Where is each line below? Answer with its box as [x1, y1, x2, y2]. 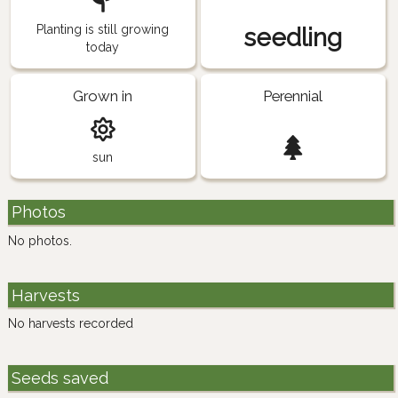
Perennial [263, 87, 323, 106]
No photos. [8, 234, 72, 249]
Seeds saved [11, 368, 108, 387]
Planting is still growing [36, 22, 170, 37]
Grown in [73, 87, 133, 106]
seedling [243, 23, 343, 53]
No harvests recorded [8, 316, 133, 331]
